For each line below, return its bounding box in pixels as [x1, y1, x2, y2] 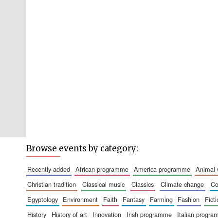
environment [67, 195, 98, 204]
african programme [79, 164, 128, 174]
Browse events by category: [26, 143, 138, 154]
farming [153, 195, 173, 204]
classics [136, 180, 154, 189]
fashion [182, 195, 200, 204]
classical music [87, 180, 125, 189]
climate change [164, 180, 204, 189]
